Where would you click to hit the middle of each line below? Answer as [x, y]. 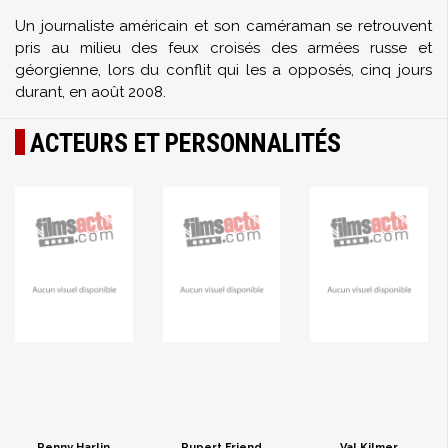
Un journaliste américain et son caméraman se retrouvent [223, 26]
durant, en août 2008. [90, 92]
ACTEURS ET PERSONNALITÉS [185, 143]
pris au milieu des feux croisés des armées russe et [223, 48]
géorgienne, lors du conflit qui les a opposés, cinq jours [223, 70]
